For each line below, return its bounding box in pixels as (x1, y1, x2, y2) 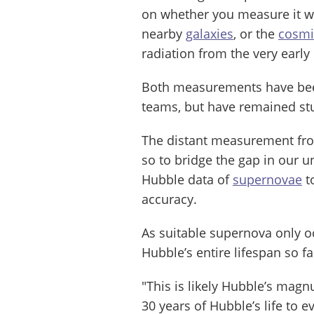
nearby (142, 25, 186, 42)
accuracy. (142, 190, 197, 207)
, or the (233, 25, 278, 42)
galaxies (186, 25, 233, 42)
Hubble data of (142, 170, 233, 188)
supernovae (233, 170, 302, 188)
